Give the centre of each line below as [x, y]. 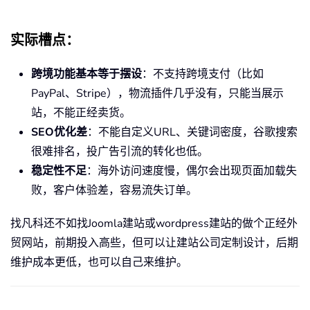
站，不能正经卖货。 [81, 113]
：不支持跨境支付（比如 [203, 74]
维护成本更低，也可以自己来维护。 [99, 263]
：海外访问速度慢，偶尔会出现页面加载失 [192, 171]
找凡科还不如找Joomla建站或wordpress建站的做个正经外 [154, 224]
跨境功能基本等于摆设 [86, 74]
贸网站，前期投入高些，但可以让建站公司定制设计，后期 [154, 243]
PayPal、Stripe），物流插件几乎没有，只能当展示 [157, 94]
